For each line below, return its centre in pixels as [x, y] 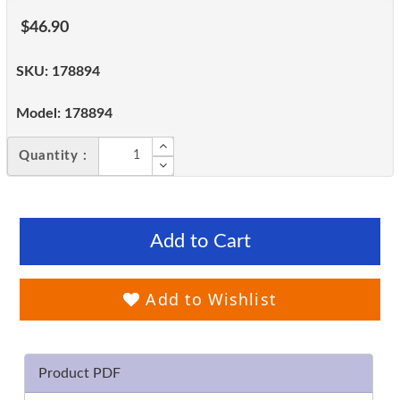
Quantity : [53, 155]
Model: [38, 113]
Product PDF [79, 373]
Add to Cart [200, 241]
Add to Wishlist [208, 299]
